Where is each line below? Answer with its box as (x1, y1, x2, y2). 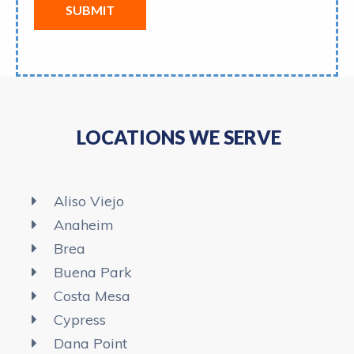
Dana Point (53, 333, 127, 352)
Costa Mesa (53, 286, 130, 305)
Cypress (53, 310, 106, 329)
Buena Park (53, 262, 132, 281)
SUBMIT (66, 2, 115, 17)
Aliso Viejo (53, 191, 124, 210)
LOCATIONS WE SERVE (77, 125, 281, 149)
